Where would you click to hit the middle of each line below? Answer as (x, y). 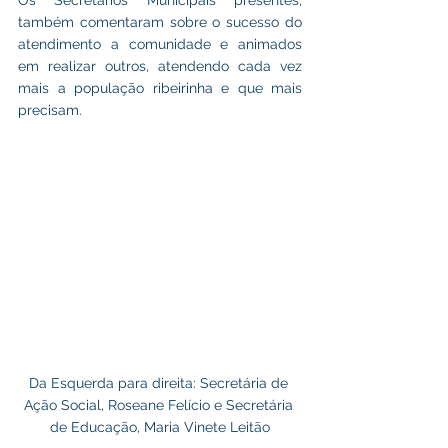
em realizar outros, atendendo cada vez (160, 66)
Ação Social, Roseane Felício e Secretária (160, 405)
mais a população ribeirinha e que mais (160, 88)
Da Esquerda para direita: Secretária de (160, 383)
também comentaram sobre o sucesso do (160, 22)
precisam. (50, 110)
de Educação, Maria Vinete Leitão (160, 427)
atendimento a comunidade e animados (160, 44)
